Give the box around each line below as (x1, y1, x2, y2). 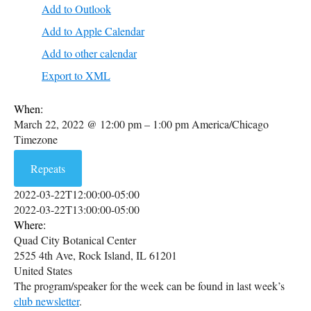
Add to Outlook (42, 1, 111, 16)
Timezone (14, 132, 58, 146)
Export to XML (42, 68, 110, 83)
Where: (14, 217, 46, 232)
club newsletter (14, 294, 79, 308)
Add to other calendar (42, 46, 137, 60)
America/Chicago (192, 117, 269, 131)
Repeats (31, 161, 65, 176)
